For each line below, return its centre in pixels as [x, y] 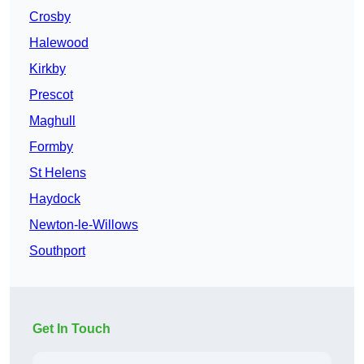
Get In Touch [71, 329]
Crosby [50, 17]
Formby [51, 147]
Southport [57, 251]
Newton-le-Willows [84, 225]
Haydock [55, 199]
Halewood [59, 43]
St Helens [58, 173]
